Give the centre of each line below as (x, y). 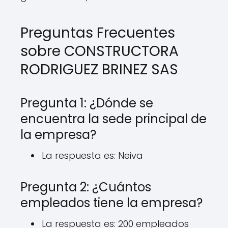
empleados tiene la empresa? (111, 203)
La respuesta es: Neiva (92, 155)
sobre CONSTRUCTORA (99, 51)
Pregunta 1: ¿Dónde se (87, 103)
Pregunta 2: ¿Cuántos (86, 187)
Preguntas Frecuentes (98, 33)
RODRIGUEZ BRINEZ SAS (99, 69)
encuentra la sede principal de (113, 119)
